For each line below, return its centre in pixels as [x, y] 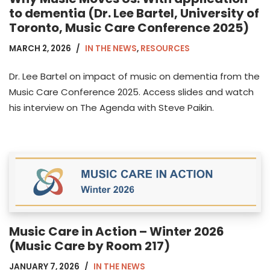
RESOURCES [165, 48]
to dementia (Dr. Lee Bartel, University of [134, 13]
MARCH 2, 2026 [40, 48]
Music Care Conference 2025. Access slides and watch [131, 92]
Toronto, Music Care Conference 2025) [129, 27]
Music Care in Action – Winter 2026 [117, 232]
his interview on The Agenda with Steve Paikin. [111, 107]
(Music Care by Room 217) [89, 246]
